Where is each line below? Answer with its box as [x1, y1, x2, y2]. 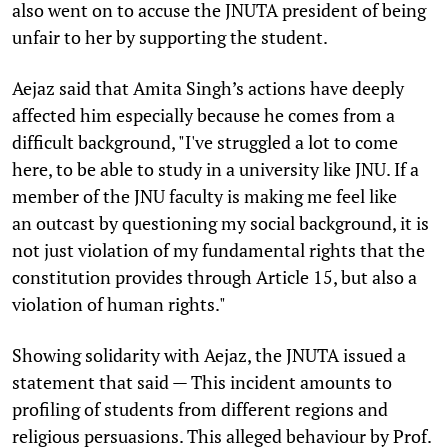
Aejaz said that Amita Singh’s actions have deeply [12, 75, 404, 100]
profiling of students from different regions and [12, 396, 388, 421]
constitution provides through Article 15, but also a [12, 264, 417, 289]
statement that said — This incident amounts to [12, 369, 392, 394]
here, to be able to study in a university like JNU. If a [12, 156, 419, 181]
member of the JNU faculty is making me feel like [12, 183, 397, 208]
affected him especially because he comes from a [12, 102, 395, 127]
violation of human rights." [12, 291, 229, 316]
